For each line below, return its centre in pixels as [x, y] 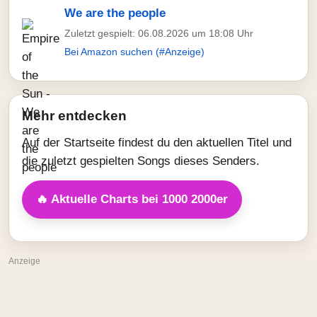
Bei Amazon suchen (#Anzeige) [134, 52]
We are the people [115, 13]
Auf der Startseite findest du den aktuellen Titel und [157, 143]
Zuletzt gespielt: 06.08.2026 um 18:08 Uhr [159, 33]
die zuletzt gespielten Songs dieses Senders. [141, 161]
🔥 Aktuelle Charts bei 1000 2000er [132, 199]
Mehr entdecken [74, 116]
